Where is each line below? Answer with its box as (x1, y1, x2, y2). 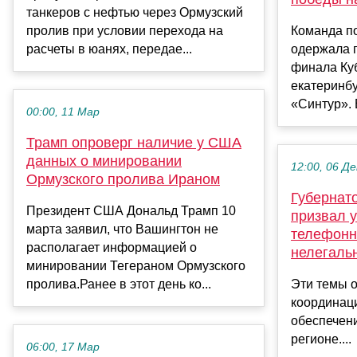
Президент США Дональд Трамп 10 (26, 204, 236, 218)
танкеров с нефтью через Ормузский (26, 6, 243, 20)
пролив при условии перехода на (26, 24, 223, 38)
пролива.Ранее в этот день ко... (26, 277, 211, 292)
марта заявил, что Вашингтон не (26, 222, 218, 237)
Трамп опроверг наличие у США (26, 135, 241, 151)
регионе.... (291, 332, 351, 347)
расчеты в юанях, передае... (26, 42, 192, 57)
